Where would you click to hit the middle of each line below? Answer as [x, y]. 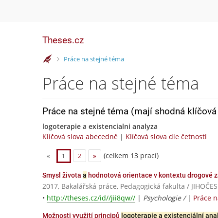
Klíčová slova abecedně [80, 136]
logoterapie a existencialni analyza [100, 126]
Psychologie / [165, 198]
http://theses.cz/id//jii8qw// [91, 198]
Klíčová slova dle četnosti [166, 136]
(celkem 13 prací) [130, 155]
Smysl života [63, 175]
